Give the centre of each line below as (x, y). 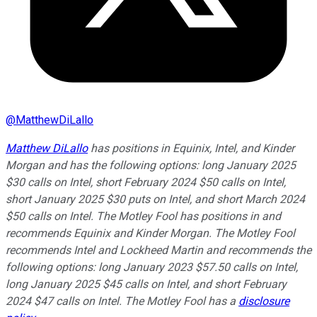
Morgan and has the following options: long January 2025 (151, 165)
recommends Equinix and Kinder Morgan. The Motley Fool (150, 233)
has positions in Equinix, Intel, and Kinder (191, 148)
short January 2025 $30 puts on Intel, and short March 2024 (155, 199)
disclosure (264, 301)
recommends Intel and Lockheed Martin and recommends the (158, 250)
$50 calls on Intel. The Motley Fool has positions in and (143, 216)
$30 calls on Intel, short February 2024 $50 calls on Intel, (146, 182)
